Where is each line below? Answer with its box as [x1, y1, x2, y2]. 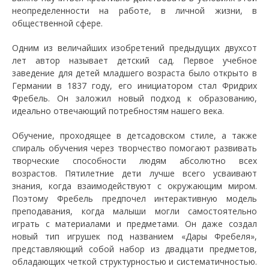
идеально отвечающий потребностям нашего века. [12, 105, 224, 116]
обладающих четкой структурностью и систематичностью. [12, 256, 257, 267]
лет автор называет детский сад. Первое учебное [12, 55, 257, 66]
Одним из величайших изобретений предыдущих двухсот [12, 42, 257, 53]
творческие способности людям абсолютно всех [12, 155, 257, 166]
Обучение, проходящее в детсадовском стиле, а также [12, 130, 257, 141]
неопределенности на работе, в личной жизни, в [12, 5, 257, 16]
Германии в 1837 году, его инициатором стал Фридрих [12, 80, 257, 91]
